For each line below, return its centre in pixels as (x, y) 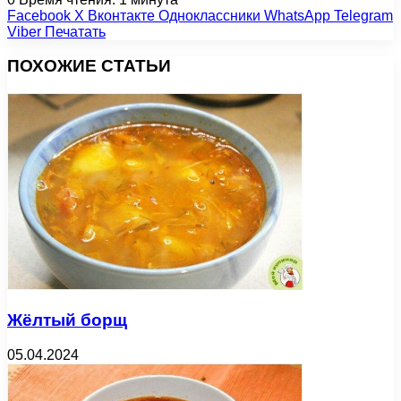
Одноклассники (209, 15)
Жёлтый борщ (67, 320)
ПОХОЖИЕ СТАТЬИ (89, 66)
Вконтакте (121, 15)
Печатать (75, 31)
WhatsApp (297, 15)
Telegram (363, 15)
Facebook (39, 15)
